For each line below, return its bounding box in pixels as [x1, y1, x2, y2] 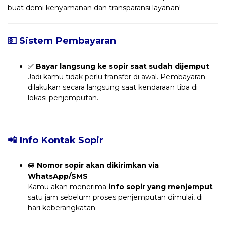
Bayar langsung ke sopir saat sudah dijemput [36, 61, 209, 71]
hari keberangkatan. [28, 203, 97, 212]
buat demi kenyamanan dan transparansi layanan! [8, 3, 181, 12]
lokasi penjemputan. [28, 93, 98, 102]
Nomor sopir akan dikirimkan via [37, 160, 159, 170]
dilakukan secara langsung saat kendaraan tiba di [28, 82, 198, 92]
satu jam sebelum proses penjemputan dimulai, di [28, 192, 203, 202]
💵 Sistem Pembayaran [8, 34, 116, 46]
